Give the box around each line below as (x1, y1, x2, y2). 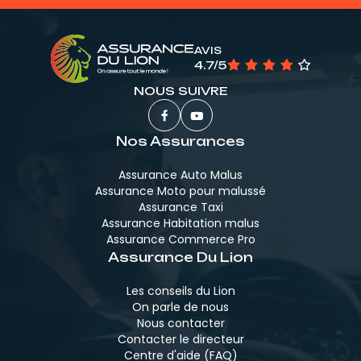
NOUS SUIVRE (133, 84, 228, 98)
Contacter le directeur (117, 331, 244, 348)
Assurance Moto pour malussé (95, 183, 266, 200)
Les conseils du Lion (126, 283, 235, 300)
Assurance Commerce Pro (106, 231, 255, 248)
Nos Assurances (116, 133, 245, 150)
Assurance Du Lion (108, 249, 253, 266)
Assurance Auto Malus (118, 167, 243, 184)
